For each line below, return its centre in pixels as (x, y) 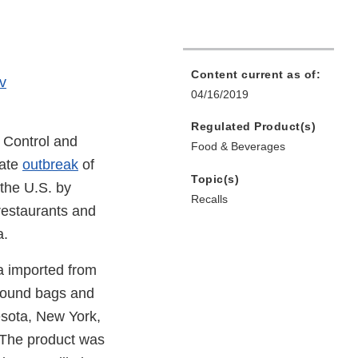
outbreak (50, 165)
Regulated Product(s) (253, 127)
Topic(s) (215, 179)
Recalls (209, 199)
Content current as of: (256, 75)
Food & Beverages (238, 147)
